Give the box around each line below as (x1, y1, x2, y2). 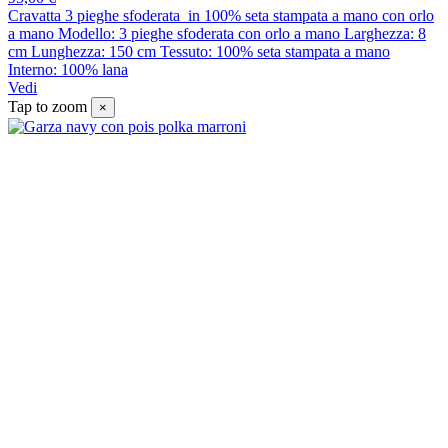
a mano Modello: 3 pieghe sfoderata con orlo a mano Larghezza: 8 (8, 25, 426, 43)
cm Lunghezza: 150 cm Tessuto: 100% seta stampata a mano (8, 43, 390, 61)
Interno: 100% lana (8, 61, 128, 79)
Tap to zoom (8, 98, 87, 116)
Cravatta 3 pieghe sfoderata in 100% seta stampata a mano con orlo (8, 7, 434, 25)
